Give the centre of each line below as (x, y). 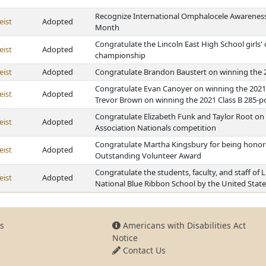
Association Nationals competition (156, 128)
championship (120, 55)
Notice (125, 238)
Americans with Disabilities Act (183, 225)
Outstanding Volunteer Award (148, 156)
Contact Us (143, 250)
